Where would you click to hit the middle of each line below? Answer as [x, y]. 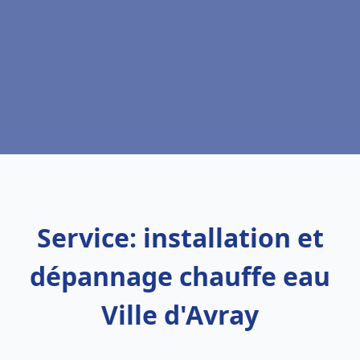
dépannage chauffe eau [180, 276]
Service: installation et [180, 237]
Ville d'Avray [180, 315]
